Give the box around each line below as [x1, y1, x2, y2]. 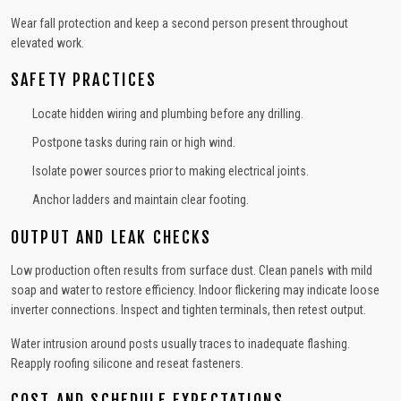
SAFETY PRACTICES [11, 70, 158, 90]
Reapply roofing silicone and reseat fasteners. [11, 356, 243, 371]
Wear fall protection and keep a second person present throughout [11, 16, 348, 30]
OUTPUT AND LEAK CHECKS [11, 227, 212, 247]
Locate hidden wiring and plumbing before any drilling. [32, 107, 303, 121]
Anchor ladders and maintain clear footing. [32, 192, 249, 207]
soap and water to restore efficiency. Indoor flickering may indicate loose [11, 283, 380, 297]
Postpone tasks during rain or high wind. [32, 135, 235, 149]
